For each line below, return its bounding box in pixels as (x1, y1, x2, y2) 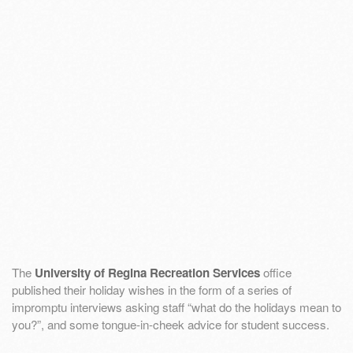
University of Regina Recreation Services (35, 264, 260, 282)
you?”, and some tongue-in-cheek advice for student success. (12, 316, 329, 333)
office (260, 264, 292, 281)
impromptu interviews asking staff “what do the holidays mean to (12, 299, 341, 316)
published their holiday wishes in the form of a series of (12, 281, 292, 299)
